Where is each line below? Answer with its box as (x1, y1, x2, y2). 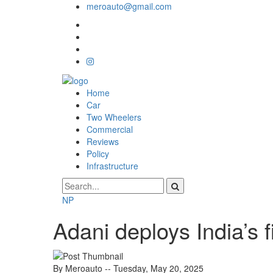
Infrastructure (87, 160, 138, 172)
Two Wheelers (87, 111, 141, 124)
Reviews (87, 135, 119, 148)
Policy (87, 147, 109, 160)
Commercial (87, 123, 133, 136)
